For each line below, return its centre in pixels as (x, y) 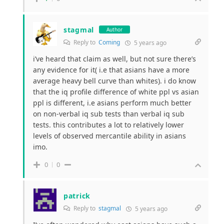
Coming (109, 42)
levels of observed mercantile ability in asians (109, 135)
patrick (77, 195)
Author (114, 30)
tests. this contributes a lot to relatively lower (108, 124)
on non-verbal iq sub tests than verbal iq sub (109, 113)
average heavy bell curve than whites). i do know (114, 80)
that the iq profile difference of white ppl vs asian (116, 91)
